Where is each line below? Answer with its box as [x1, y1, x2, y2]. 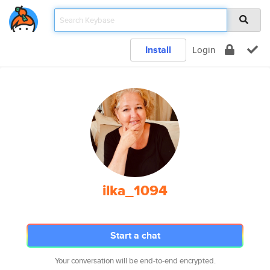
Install [145, 43, 171, 57]
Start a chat [110, 228, 160, 242]
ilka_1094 [102, 180, 168, 201]
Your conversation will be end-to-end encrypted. [54, 255, 216, 266]
